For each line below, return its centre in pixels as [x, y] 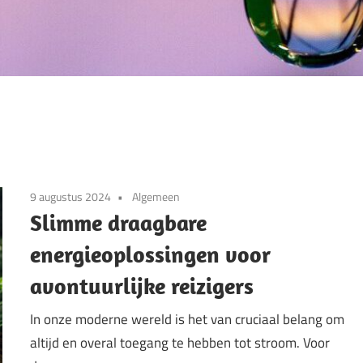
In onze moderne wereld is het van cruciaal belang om [188, 320]
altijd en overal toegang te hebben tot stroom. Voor [180, 343]
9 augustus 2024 [71, 196]
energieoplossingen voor [151, 254]
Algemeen [156, 196]
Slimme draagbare [119, 222]
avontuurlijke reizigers [142, 285]
